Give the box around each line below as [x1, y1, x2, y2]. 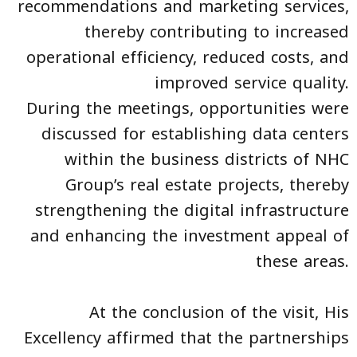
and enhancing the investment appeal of [30, 221, 349, 252]
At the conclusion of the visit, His [89, 297, 349, 328]
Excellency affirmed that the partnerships [24, 323, 349, 354]
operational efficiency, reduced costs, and [26, 42, 349, 73]
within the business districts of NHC [65, 144, 349, 175]
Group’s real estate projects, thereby [65, 170, 349, 201]
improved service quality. [155, 68, 349, 99]
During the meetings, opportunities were [26, 93, 349, 124]
